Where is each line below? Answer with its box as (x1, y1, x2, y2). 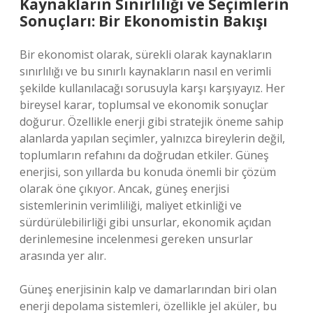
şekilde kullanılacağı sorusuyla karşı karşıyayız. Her (20, 80, 285, 96)
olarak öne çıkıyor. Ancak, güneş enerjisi (20, 181, 229, 196)
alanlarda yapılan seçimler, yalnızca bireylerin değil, (20, 131, 285, 146)
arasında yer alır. (20, 248, 106, 263)
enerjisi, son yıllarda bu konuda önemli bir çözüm (20, 164, 276, 180)
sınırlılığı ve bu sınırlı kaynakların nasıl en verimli (20, 64, 271, 79)
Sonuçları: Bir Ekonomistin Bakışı (20, 11, 268, 31)
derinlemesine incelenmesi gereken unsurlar (20, 231, 253, 247)
